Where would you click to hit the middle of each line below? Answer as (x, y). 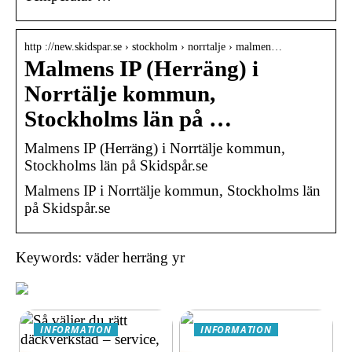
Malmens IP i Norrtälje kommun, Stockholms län (172, 190)
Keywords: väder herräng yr (100, 257)
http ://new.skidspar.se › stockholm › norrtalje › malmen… (153, 46)
